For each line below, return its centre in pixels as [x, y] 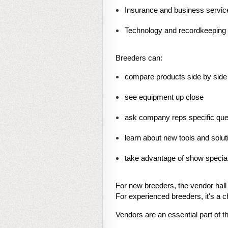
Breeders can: [139, 58]
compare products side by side [176, 77]
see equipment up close [164, 97]
